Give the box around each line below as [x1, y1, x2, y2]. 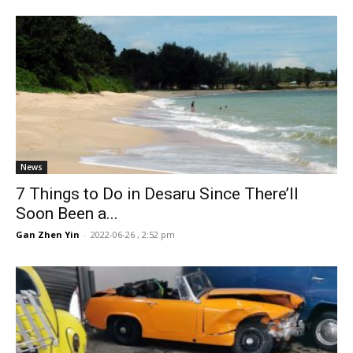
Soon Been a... [16, 204, 118, 224]
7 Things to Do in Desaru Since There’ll [16, 184, 299, 204]
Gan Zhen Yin [16, 229, 80, 241]
